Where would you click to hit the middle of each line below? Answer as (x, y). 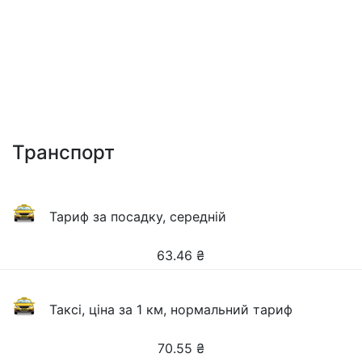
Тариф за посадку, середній (138, 217)
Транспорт (63, 152)
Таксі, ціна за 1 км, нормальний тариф (171, 309)
